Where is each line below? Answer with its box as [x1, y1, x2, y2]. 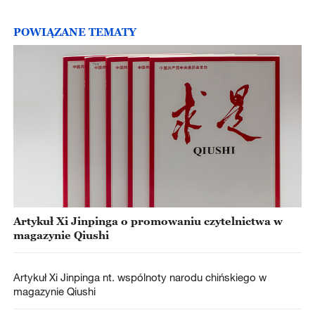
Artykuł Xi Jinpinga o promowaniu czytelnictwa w [13, 214, 283, 227]
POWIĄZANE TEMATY [13, 25, 136, 38]
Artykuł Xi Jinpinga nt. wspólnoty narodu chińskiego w [13, 271, 266, 284]
